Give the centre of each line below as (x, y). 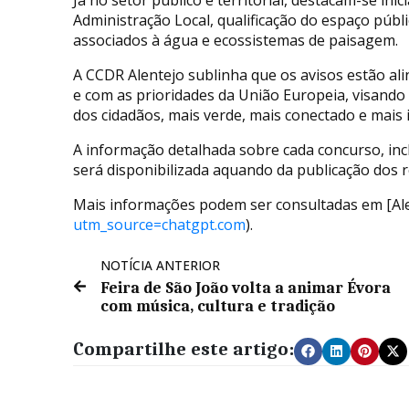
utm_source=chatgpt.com (159, 224)
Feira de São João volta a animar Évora (246, 287)
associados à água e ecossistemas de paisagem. (236, 40)
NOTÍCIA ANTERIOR (160, 265)
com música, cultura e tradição (218, 305)
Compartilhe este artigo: (184, 348)
